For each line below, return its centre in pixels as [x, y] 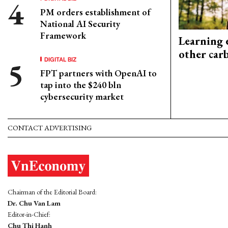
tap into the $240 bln [81, 85]
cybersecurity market [82, 96]
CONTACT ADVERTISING [50, 128]
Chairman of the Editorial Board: [52, 192]
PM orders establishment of [95, 12]
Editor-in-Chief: [29, 215]
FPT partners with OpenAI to [98, 73]
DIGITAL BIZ [61, 59]
